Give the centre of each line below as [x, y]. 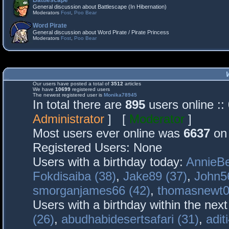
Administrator [68, 119]
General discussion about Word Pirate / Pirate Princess [101, 32]
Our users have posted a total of [72, 84]
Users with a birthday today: [109, 162]
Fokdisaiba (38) [74, 176]
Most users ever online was [108, 133]
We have [44, 89]
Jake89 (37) [155, 176]
